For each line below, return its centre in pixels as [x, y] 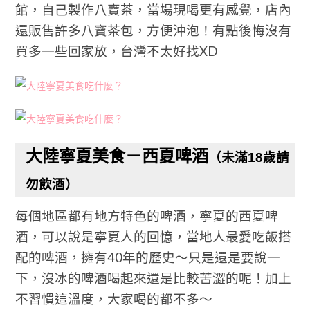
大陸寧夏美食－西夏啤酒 [117, 156]
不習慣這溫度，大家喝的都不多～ [114, 299]
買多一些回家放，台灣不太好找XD [117, 51]
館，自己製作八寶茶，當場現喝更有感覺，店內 [154, 10]
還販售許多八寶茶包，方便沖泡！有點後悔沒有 [154, 30]
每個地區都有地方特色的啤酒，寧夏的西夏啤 [147, 216]
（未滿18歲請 [249, 157]
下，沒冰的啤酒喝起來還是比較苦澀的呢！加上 [154, 278]
